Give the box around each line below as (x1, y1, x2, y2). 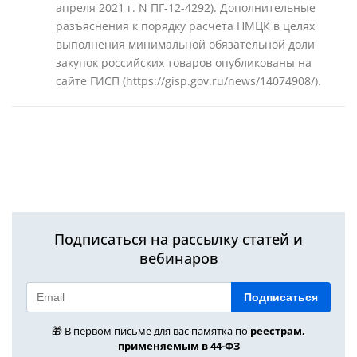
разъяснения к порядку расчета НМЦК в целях (56, 18, 315, 33)
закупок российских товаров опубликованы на (56, 55, 312, 70)
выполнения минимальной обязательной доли (56, 37, 315, 52)
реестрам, (250, 324, 305, 338)
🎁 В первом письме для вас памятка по (52, 324, 250, 338)
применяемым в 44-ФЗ (117, 339, 240, 353)
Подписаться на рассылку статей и (54, 229, 303, 249)
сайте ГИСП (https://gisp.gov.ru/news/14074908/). (56, 73, 321, 88)
